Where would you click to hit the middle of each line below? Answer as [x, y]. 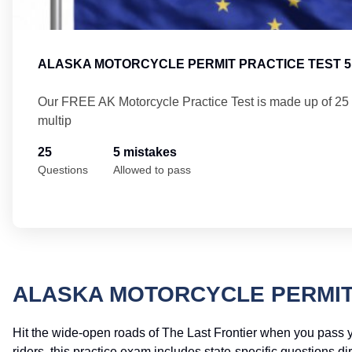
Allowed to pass [152, 170]
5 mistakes [145, 152]
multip [55, 121]
